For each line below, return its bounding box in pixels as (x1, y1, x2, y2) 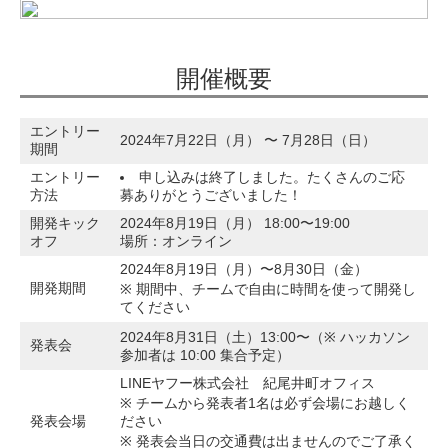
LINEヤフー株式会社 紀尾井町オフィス (120, 375, 375, 392)
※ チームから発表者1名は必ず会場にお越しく (120, 395, 410, 412)
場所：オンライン (120, 233, 232, 250)
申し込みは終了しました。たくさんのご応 (139, 169, 405, 186)
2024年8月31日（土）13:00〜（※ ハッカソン (120, 329, 410, 346)
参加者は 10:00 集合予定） (120, 347, 290, 364)
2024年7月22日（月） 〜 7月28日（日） (120, 132, 376, 149)
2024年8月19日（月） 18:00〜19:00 (120, 215, 350, 232)
